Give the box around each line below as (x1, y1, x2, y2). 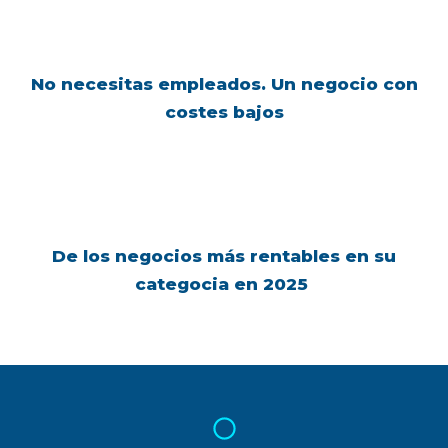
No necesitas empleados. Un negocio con (30, 74, 418, 95)
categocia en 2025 (135, 274, 313, 295)
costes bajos (164, 102, 284, 123)
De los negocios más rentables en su (52, 246, 396, 267)
